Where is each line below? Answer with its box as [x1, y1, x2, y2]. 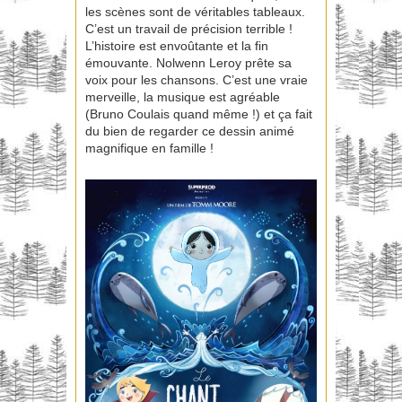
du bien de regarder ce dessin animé [85, 124, 294, 139]
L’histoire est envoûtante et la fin [85, 39, 268, 54]
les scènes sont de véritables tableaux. [85, 4, 305, 20]
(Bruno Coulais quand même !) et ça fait [85, 107, 312, 122]
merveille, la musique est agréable [85, 90, 280, 105]
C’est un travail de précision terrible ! [85, 22, 293, 37]
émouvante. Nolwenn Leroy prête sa [85, 56, 292, 71]
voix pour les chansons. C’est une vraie [85, 73, 308, 88]
